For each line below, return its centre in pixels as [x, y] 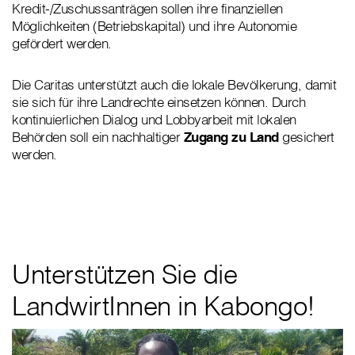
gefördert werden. [62, 44]
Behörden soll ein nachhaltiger [98, 137]
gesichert [306, 137]
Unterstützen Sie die [124, 274]
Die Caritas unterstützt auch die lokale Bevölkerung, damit [174, 85]
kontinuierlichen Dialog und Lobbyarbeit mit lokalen [154, 120]
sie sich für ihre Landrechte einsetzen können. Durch [158, 102]
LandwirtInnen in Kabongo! [164, 306]
